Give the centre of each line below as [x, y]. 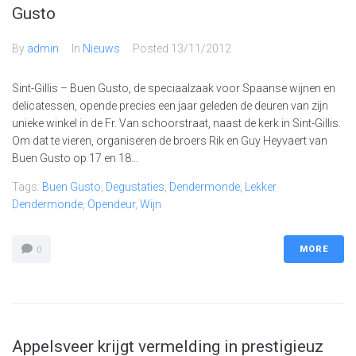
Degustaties [135, 187]
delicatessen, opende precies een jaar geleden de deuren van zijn [170, 106]
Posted [152, 49]
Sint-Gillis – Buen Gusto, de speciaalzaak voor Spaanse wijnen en [174, 89]
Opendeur [111, 205]
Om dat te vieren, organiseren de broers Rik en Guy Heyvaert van [170, 141]
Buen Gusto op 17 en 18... [75, 159]
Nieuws [101, 49]
